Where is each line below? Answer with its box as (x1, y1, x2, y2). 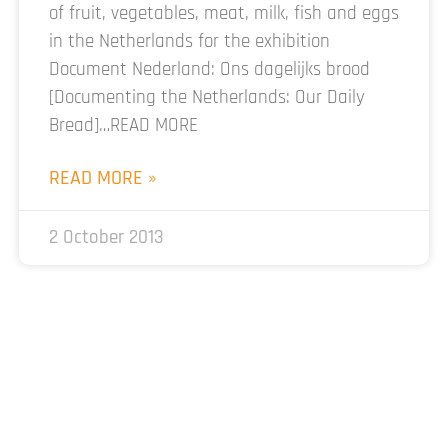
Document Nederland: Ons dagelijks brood (49, 56, 370, 82)
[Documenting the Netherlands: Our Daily (49, 84, 365, 110)
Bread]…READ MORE (49, 112, 208, 138)
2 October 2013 (49, 224, 164, 250)
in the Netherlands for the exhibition (49, 28, 330, 54)
